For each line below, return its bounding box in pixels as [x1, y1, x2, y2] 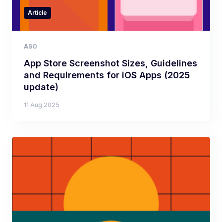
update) [24, 82, 58, 93]
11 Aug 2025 [24, 101, 59, 109]
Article [28, 9, 47, 17]
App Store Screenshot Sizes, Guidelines [24, 58, 197, 69]
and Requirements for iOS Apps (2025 [24, 70, 190, 81]
